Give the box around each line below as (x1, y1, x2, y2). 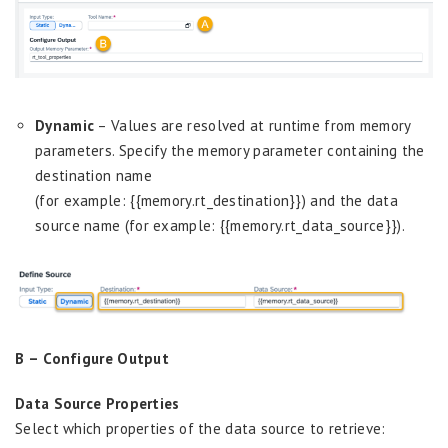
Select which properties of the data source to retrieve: (15, 418, 386, 438)
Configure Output (43, 348, 170, 368)
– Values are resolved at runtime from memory (94, 116, 411, 136)
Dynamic (35, 116, 95, 136)
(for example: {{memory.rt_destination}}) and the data (35, 191, 398, 211)
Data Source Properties (15, 393, 180, 413)
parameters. (35, 141, 115, 161)
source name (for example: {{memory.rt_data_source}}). (35, 216, 405, 236)
